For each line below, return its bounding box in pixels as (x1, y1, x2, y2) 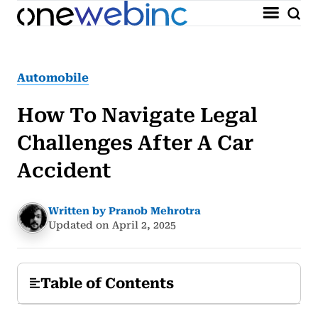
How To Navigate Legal (17, 104, 258, 127)
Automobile (17, 71, 89, 84)
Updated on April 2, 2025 (48, 219, 176, 231)
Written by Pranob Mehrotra (48, 205, 201, 216)
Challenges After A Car (17, 131, 253, 155)
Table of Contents (40, 275, 174, 292)
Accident (17, 159, 111, 182)
